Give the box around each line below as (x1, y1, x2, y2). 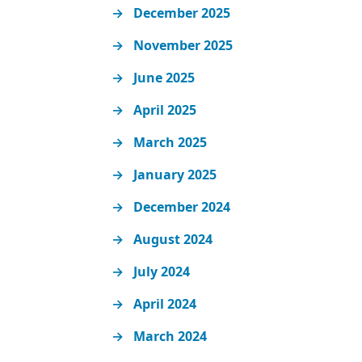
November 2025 (133, 36, 234, 55)
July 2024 (133, 263, 191, 281)
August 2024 (133, 230, 213, 249)
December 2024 (133, 198, 231, 217)
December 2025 (133, 4, 231, 23)
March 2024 (133, 327, 208, 346)
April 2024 (133, 295, 197, 314)
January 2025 (133, 166, 217, 184)
